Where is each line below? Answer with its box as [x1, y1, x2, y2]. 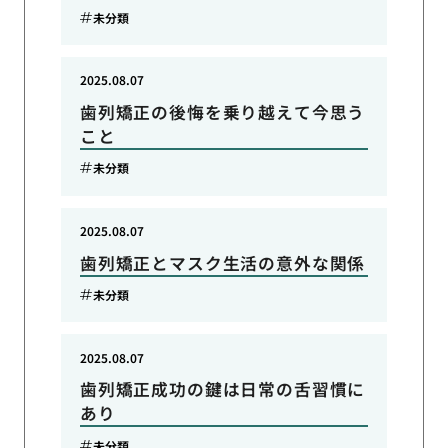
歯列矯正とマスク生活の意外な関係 [79, 250, 366, 275]
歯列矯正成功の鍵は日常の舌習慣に [79, 377, 366, 402]
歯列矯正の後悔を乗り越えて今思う [79, 99, 366, 124]
